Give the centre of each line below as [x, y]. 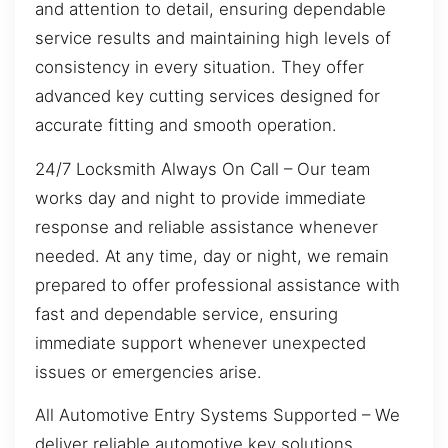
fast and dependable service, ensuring [186, 313]
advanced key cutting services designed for [207, 96]
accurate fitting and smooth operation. [186, 125]
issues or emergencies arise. [148, 371]
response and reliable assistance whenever [206, 226]
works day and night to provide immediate [200, 197]
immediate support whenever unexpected [200, 342]
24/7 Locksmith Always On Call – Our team [202, 168]
